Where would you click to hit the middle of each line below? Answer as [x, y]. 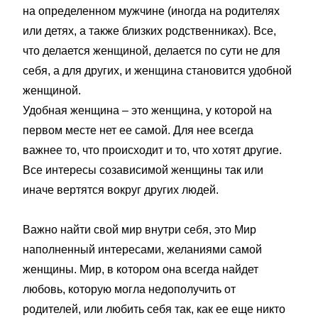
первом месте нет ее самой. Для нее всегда [138, 130]
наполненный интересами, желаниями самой [142, 249]
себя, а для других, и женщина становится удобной [157, 70]
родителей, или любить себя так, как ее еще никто [154, 309]
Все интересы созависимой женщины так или [143, 170]
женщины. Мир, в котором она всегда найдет [141, 269]
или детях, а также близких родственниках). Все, [149, 31]
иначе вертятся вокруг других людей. [121, 190]
